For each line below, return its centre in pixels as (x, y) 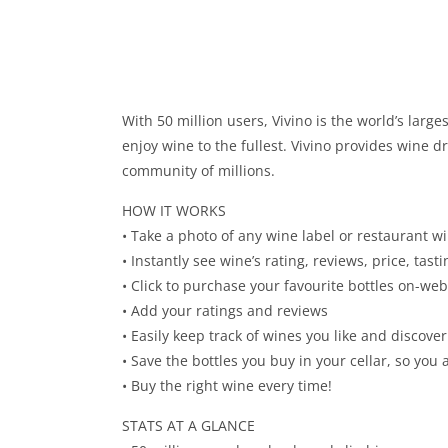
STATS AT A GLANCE (188, 425)
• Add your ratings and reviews (225, 310)
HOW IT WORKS (174, 210)
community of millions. (198, 170)
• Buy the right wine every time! (227, 385)
